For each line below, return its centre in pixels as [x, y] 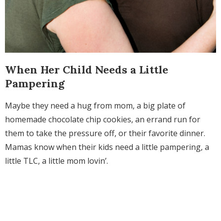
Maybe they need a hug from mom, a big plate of [95, 106]
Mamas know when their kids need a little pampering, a [107, 147]
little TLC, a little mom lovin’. [56, 161]
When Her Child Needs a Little [87, 70]
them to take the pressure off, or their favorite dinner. [105, 133]
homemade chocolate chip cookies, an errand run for [103, 120]
